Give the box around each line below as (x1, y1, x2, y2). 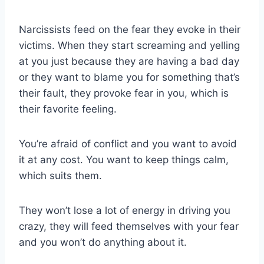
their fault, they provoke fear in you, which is (19, 87, 229, 100)
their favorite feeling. (19, 103, 117, 115)
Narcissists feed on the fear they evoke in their (19, 24, 240, 36)
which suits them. (19, 170, 102, 182)
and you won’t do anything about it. (19, 236, 187, 249)
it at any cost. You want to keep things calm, (19, 154, 229, 166)
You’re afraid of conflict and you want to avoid (19, 138, 237, 150)
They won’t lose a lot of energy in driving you (19, 204, 230, 217)
